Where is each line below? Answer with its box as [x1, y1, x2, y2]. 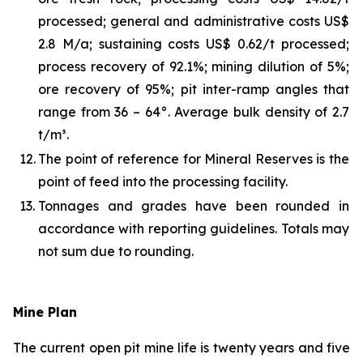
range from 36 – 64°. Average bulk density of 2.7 [38, 103, 349, 120]
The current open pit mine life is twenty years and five [13, 339, 350, 356]
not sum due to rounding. [38, 242, 194, 259]
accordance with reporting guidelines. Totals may [38, 220, 349, 237]
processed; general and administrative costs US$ [38, 12, 349, 29]
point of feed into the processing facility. [38, 173, 288, 190]
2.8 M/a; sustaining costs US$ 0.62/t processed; [38, 35, 349, 52]
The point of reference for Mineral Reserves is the [38, 150, 349, 167]
